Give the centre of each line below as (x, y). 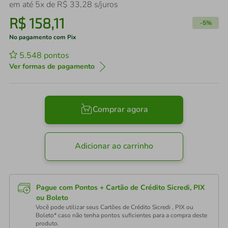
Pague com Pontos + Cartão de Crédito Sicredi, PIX (120, 188)
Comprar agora (120, 110)
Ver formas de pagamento (52, 66)
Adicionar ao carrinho (114, 146)
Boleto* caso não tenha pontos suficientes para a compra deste (121, 215)
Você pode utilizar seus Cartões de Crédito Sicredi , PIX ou (115, 207)
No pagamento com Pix (43, 37)
